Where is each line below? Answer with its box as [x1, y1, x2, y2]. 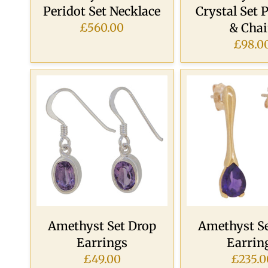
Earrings [76, 235, 127, 251]
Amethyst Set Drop [47, 218, 156, 234]
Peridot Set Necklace [43, 3, 161, 19]
